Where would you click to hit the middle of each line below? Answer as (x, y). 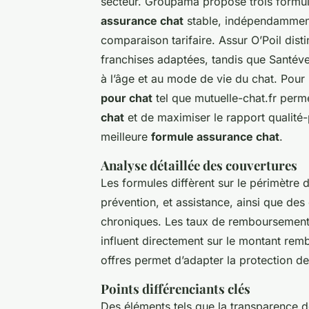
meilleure (126, 136)
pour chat (127, 98)
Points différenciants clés (176, 288)
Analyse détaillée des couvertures (199, 165)
